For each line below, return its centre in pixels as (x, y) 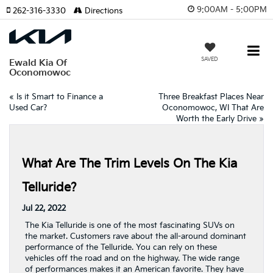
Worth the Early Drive (216, 119)
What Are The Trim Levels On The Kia (129, 164)
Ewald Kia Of (38, 63)
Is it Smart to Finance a (60, 97)
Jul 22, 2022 (44, 208)
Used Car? (28, 108)
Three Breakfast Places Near (211, 97)
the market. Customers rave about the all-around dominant (136, 236)
